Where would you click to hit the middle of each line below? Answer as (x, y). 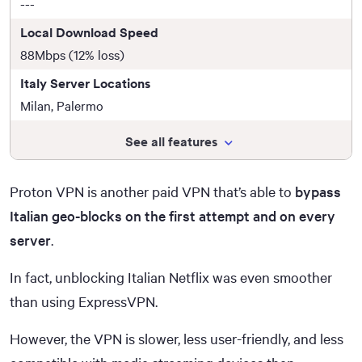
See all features (171, 142)
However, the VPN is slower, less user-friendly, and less (177, 339)
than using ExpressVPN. (84, 302)
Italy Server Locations (85, 84)
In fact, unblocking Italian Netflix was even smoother (171, 278)
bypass (318, 192)
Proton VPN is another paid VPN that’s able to (152, 192)
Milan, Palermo (62, 106)
